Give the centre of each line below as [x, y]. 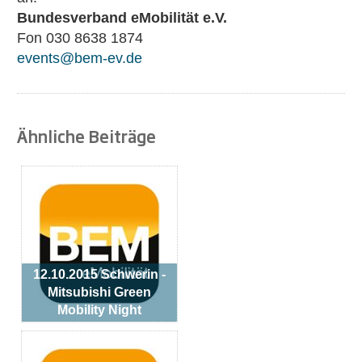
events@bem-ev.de [80, 58]
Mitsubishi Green [99, 292]
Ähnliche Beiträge [86, 135]
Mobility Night [99, 309]
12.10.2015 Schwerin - [99, 274]
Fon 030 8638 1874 [80, 38]
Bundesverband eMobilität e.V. [122, 17]
